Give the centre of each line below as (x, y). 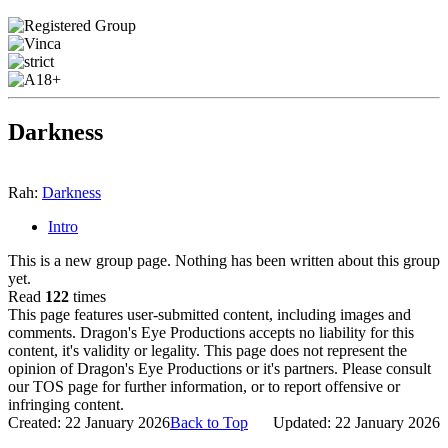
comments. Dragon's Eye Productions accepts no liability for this (211, 333)
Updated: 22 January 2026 (356, 423)
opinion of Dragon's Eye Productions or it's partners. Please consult (219, 369)
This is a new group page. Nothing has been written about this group (224, 261)
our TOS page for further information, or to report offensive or (204, 387)
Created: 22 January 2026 (89, 423)
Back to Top (209, 423)
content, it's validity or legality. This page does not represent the (207, 351)
